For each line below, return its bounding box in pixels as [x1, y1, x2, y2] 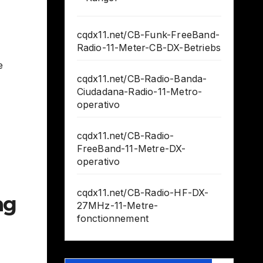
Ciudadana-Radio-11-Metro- [76, 85, 203, 97]
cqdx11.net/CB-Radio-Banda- [76, 72, 207, 85]
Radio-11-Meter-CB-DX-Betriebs [76, 41, 221, 53]
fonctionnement [76, 212, 149, 224]
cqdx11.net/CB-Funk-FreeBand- [76, 28, 220, 41]
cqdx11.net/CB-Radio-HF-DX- [76, 186, 209, 198]
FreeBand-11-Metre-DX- [76, 142, 186, 154]
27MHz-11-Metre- [76, 199, 159, 211]
